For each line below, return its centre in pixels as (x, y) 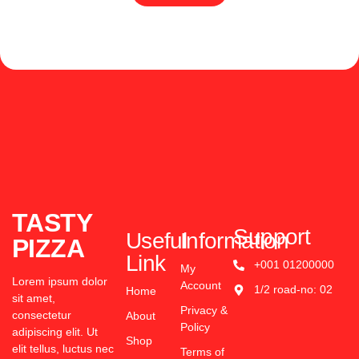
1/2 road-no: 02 (293, 290)
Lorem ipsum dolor (60, 282)
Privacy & (204, 311)
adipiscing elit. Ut (55, 332)
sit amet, (34, 298)
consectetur (42, 315)
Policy (195, 327)
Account (200, 286)
